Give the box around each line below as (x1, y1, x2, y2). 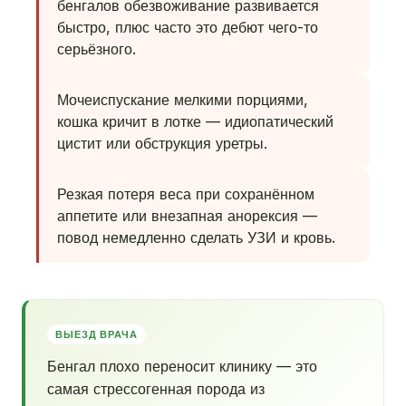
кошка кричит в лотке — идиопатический (57, 112, 333, 130)
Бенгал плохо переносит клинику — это (47, 357, 317, 375)
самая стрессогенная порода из (47, 380, 265, 398)
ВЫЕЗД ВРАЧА (55, 328, 138, 341)
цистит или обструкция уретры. (57, 134, 267, 152)
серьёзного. (57, 40, 136, 58)
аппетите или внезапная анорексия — (57, 207, 317, 225)
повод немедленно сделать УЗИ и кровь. (57, 228, 335, 246)
